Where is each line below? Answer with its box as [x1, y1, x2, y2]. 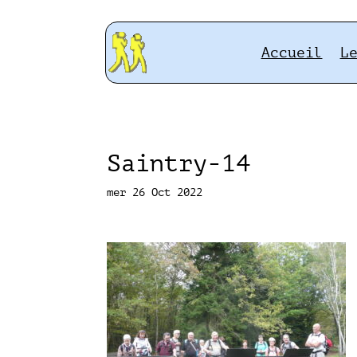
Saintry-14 [107, 149, 251, 177]
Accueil [261, 44, 323, 61]
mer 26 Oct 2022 [107, 186, 203, 198]
